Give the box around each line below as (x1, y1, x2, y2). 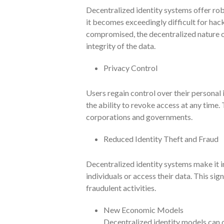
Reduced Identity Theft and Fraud (103, 133, 218, 143)
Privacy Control (103, 62, 157, 72)
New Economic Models (103, 204, 183, 214)
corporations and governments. (86, 111, 192, 121)
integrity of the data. (86, 40, 155, 50)
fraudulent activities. (86, 182, 156, 192)
